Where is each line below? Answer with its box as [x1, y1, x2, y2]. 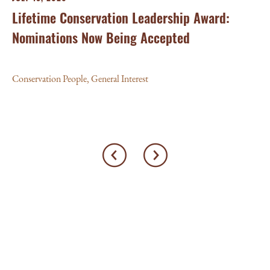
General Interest [91, 72, 148, 85]
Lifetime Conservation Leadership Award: [12, 8, 230, 27]
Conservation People [12, 72, 87, 85]
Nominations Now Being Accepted [12, 28, 190, 47]
